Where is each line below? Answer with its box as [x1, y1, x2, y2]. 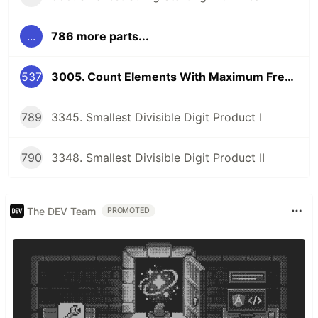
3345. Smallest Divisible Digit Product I [51, 110, 262, 125]
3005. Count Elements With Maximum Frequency [285, 70, 294, 84]
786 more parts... [51, 29, 149, 44]
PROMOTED [107, 206, 150, 216]
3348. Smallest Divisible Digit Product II [51, 150, 265, 165]
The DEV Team [27, 204, 96, 217]
